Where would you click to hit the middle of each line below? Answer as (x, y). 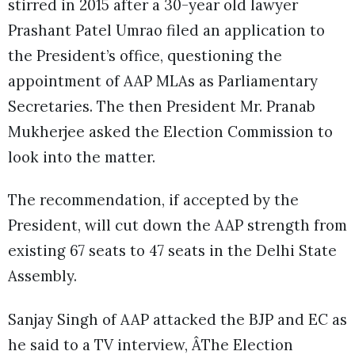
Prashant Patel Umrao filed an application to (166, 31)
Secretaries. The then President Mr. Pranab (162, 107)
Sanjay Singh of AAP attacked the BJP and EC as (177, 319)
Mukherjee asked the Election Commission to (170, 132)
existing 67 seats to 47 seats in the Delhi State (172, 251)
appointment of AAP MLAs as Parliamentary (163, 81)
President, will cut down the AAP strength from (177, 225)
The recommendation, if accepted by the (153, 200)
